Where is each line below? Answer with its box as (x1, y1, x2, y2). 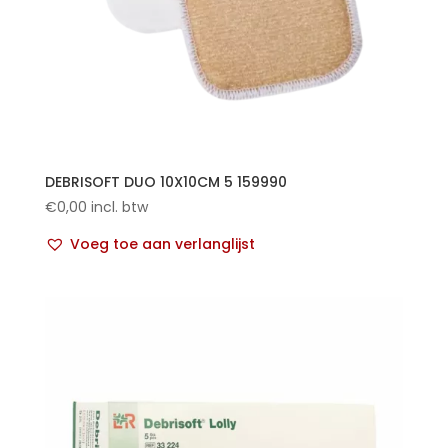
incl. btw (90, 197, 148, 218)
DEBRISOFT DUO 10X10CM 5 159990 (44, 172, 287, 193)
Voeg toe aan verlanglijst (69, 234, 255, 255)
